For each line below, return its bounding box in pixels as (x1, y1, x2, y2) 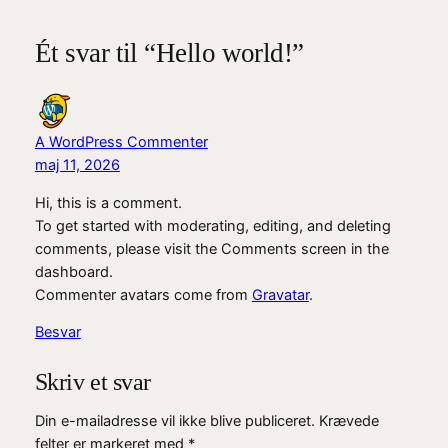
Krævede (318, 412, 379, 431)
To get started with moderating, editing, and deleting (34, 216, 391, 235)
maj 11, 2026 (34, 156, 120, 175)
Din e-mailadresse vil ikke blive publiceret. (34, 412, 315, 431)
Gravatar (251, 285, 309, 304)
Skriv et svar (34, 368, 151, 395)
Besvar (34, 323, 81, 342)
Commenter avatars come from (34, 285, 252, 304)
